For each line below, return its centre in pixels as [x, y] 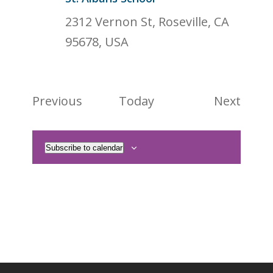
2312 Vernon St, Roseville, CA [147, 22]
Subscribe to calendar [84, 148]
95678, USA [97, 42]
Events [101, 100]
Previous [58, 101]
